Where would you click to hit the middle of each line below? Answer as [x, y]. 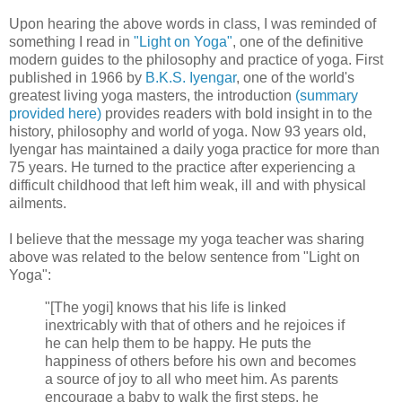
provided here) [55, 114]
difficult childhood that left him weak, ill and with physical [188, 186]
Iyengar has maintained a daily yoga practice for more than [194, 150]
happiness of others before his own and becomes [201, 362]
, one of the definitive [298, 42]
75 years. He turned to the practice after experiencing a [182, 168]
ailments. [38, 204]
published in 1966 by [77, 78]
